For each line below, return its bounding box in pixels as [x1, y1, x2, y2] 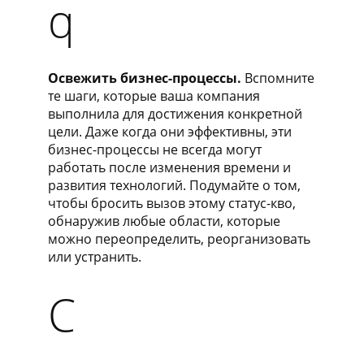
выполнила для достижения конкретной [48, 104, 302, 123]
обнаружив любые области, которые [48, 211, 280, 230]
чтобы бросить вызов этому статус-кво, [48, 193, 296, 212]
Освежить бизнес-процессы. [48, 68, 241, 87]
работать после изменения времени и [48, 158, 291, 176]
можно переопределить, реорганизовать [48, 229, 310, 248]
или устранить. [48, 247, 141, 266]
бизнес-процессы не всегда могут [48, 140, 262, 158]
